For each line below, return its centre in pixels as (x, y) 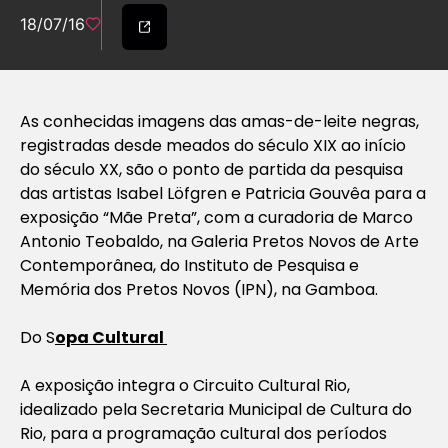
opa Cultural (111, 337)
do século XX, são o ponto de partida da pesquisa (211, 169)
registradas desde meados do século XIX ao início (213, 145)
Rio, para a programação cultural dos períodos (203, 433)
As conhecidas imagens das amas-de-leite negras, (219, 121)
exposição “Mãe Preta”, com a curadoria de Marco (216, 217)
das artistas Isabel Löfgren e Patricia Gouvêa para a (223, 193)
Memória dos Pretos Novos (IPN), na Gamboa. (199, 289)
